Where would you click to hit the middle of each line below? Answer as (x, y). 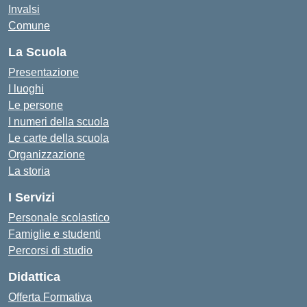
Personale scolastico (59, 218)
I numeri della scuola (59, 122)
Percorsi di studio (50, 250)
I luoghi (26, 89)
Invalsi (24, 9)
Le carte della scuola (59, 138)
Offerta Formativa (50, 297)
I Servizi (32, 197)
